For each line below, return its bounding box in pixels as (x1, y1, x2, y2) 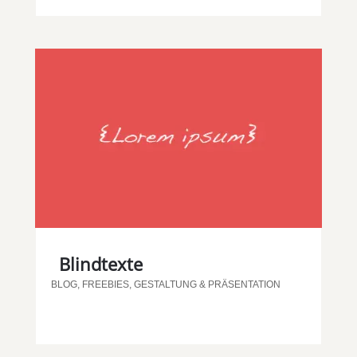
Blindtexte (58, 251, 143, 276)
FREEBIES (81, 278, 129, 290)
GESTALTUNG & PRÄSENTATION (133, 278, 280, 290)
